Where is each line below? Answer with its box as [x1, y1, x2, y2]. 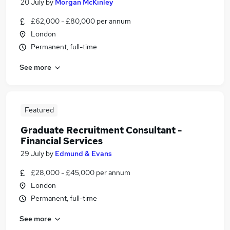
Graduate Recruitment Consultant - [21, 124, 182, 136]
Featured [24, 105, 54, 114]
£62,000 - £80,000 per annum [31, 16, 131, 26]
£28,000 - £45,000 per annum [31, 168, 130, 177]
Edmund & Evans [55, 149, 112, 158]
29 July [21, 149, 44, 158]
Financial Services [21, 135, 103, 147]
